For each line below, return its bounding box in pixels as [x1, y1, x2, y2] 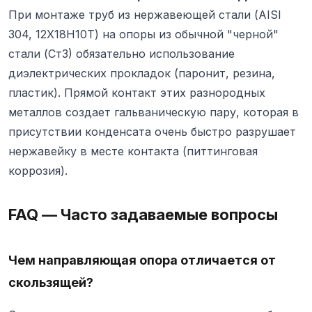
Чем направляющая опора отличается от [8, 253, 276, 268]
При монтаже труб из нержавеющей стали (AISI [8, 8, 281, 22]
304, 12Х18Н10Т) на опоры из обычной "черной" [8, 27, 279, 42]
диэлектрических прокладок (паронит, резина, [8, 66, 275, 81]
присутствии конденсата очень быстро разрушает [8, 125, 296, 139]
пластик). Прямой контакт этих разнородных [8, 86, 265, 100]
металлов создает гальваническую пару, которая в [8, 105, 299, 120]
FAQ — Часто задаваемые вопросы [8, 205, 278, 224]
